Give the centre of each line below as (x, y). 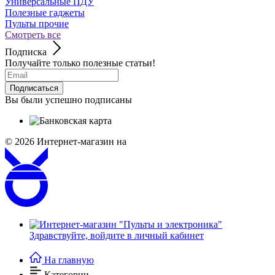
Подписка (26, 52)
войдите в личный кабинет (147, 235)
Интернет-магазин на (82, 141)
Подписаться (34, 88)
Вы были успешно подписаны (68, 99)
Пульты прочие (37, 23)
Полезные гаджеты (45, 12)
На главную (69, 260)
